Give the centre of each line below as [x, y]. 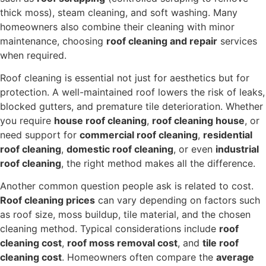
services [237, 41]
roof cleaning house [198, 120]
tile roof [221, 243]
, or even [194, 149]
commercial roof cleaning [139, 134]
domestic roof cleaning [120, 149]
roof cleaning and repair [162, 41]
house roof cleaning [100, 120]
